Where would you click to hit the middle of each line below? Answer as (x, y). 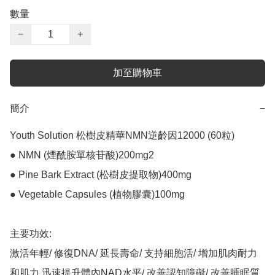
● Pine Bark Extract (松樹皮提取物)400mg (101, 175)
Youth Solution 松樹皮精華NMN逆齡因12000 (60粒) (122, 136)
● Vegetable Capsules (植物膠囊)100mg (97, 195)
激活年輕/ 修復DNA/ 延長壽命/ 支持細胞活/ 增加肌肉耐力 (134, 254)
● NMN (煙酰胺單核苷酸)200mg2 (82, 155)
